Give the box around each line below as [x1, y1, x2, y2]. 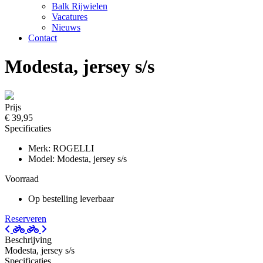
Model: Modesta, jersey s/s [28, 153, 127, 164]
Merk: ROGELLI [28, 143, 94, 153]
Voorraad [5, 173, 39, 184]
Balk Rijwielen [52, 1, 107, 11]
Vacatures [52, 12, 87, 22]
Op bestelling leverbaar [28, 193, 114, 204]
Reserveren [5, 213, 46, 224]
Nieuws [52, 22, 80, 32]
